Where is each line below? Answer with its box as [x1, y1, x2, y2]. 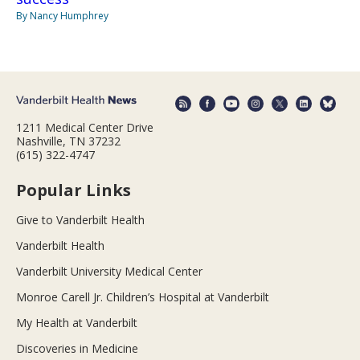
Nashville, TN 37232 [16, 133, 121, 149]
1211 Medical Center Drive [16, 120, 153, 136]
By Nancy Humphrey [16, 8, 108, 22]
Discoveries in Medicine [16, 341, 138, 357]
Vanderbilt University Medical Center [16, 264, 202, 280]
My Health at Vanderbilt [16, 315, 137, 331]
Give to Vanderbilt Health [16, 212, 145, 228]
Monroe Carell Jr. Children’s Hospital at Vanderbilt [16, 289, 269, 305]
